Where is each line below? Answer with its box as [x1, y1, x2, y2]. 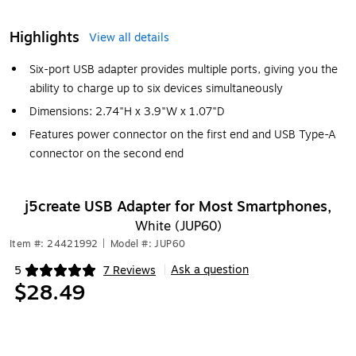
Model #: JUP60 [110, 237, 186, 251]
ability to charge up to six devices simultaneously [29, 80, 283, 97]
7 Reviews [103, 261, 156, 279]
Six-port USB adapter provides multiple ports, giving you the [29, 61, 338, 78]
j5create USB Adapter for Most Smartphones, [25, 195, 331, 218]
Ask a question [171, 261, 249, 278]
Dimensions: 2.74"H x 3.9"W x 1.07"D [29, 103, 225, 120]
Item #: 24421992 [10, 237, 99, 251]
